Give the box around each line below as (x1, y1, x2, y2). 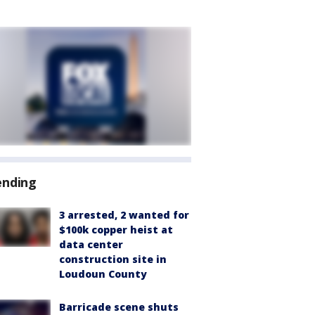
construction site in (59, 252, 167, 266)
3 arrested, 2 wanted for (59, 208, 189, 221)
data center (59, 238, 123, 251)
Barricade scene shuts (59, 300, 179, 314)
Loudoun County (59, 267, 147, 281)
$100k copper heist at (59, 223, 173, 236)
